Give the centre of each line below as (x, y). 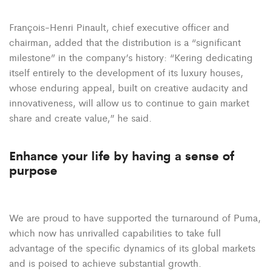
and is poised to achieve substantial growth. (105, 263)
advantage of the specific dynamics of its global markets (132, 247)
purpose (33, 169)
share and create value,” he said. (80, 117)
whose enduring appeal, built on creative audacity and (129, 87)
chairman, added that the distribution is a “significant (125, 42)
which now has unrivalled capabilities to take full (115, 232)
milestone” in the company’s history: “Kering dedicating (131, 57)
